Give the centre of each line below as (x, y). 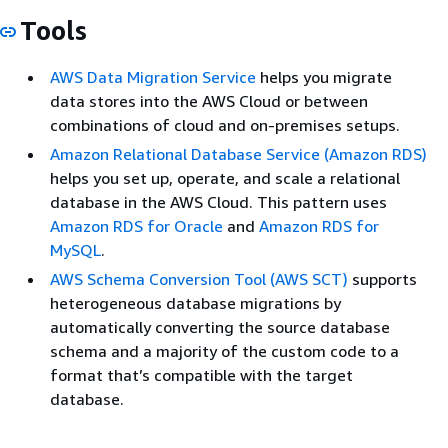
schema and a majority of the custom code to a (224, 351)
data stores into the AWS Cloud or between (209, 101)
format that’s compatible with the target (201, 375)
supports (382, 279)
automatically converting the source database (220, 327)
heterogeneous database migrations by (195, 303)
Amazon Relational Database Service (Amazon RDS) (238, 154)
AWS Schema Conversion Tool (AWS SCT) (199, 279)
